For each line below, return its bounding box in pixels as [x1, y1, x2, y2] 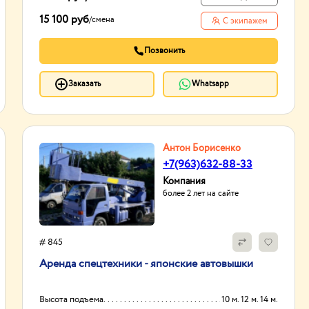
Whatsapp [192, 78, 229, 90]
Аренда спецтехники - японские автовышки [39, 256, 253, 272]
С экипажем [222, 15, 268, 27]
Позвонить [143, 45, 185, 57]
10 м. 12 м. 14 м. [260, 293, 278, 306]
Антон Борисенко [163, 141, 241, 155]
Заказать [68, 78, 101, 90]
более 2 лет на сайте [163, 188, 239, 199]
